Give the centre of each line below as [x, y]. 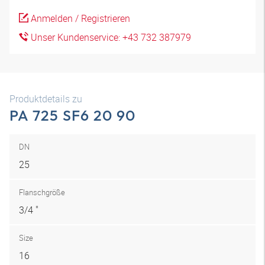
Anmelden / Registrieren [79, 18]
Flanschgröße [42, 192]
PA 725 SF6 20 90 [72, 115]
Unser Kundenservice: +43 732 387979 [110, 37]
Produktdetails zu [46, 99]
